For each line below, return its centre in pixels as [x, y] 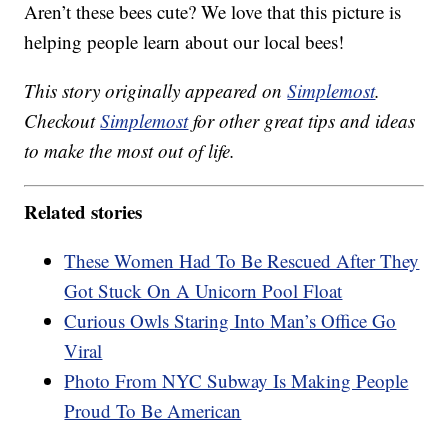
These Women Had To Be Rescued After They [242, 260]
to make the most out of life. [130, 151]
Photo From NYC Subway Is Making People [236, 380]
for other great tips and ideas [302, 121]
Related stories [83, 211]
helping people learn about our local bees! [184, 42]
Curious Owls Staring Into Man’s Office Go [230, 320]
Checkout [62, 121]
